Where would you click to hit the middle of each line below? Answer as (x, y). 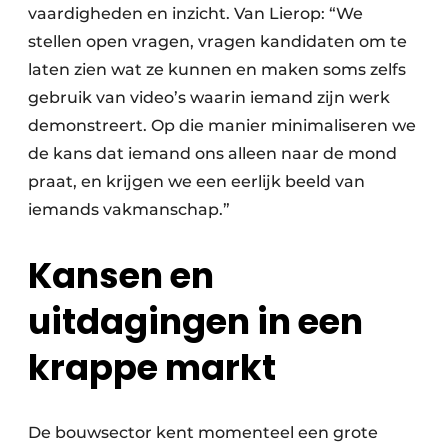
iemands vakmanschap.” (129, 210)
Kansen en (121, 276)
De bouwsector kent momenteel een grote (203, 433)
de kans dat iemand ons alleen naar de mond (212, 154)
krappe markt (152, 368)
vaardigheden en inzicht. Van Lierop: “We (195, 14)
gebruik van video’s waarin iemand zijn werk (209, 98)
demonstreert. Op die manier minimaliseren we (222, 126)
